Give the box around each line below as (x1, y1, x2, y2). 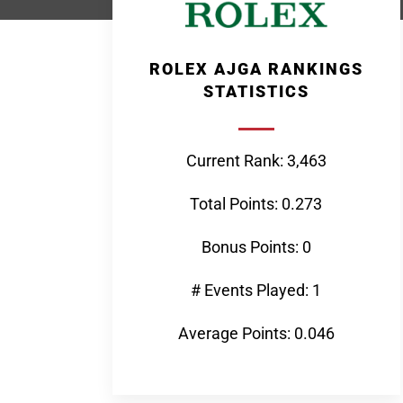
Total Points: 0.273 (190, 194, 322, 213)
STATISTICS (202, 82, 309, 101)
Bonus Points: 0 (201, 237, 311, 256)
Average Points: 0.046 (177, 324, 335, 343)
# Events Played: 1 (191, 281, 321, 300)
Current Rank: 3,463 (185, 151, 327, 170)
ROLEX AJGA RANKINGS (148, 59, 363, 78)
